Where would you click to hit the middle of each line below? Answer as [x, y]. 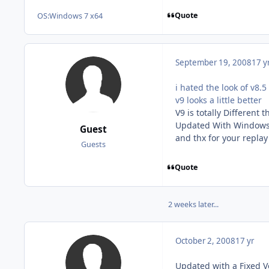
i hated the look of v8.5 [221, 87]
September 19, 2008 [213, 62]
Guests [93, 144]
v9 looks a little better [219, 100]
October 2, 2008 [205, 240]
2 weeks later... [193, 204]
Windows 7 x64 [76, 16]
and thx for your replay [222, 138]
